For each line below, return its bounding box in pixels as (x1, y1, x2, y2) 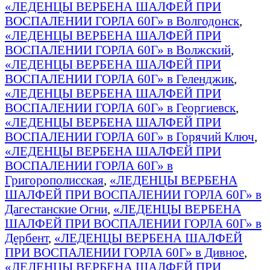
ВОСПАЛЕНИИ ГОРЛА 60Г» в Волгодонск (5, 13, 239, 28)
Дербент (5, 230, 48, 245)
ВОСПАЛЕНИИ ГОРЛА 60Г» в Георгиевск (5, 100, 236, 115)
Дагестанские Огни (5, 201, 107, 216)
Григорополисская (5, 172, 104, 187)
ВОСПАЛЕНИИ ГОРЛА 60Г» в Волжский (5, 42, 231, 57)
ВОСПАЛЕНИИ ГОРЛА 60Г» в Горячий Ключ (5, 129, 254, 143)
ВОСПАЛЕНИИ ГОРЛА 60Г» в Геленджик (5, 71, 234, 86)
